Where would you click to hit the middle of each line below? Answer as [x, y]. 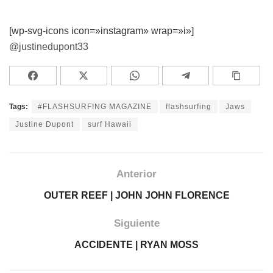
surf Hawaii [110, 124]
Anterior [136, 174]
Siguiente [136, 223]
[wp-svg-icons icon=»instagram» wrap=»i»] [101, 30]
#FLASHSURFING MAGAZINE [95, 106]
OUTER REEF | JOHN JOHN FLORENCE [136, 195]
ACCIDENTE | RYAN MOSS [136, 244]
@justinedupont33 [49, 46]
